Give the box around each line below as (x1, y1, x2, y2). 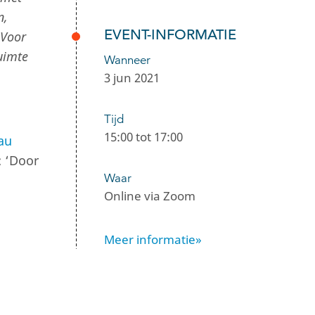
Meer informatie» (104, 231, 202, 247)
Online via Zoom (104, 188, 195, 205)
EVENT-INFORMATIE (104, 26, 236, 44)
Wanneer (104, 53, 150, 67)
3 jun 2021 (104, 70, 160, 86)
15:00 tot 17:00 (104, 129, 183, 146)
